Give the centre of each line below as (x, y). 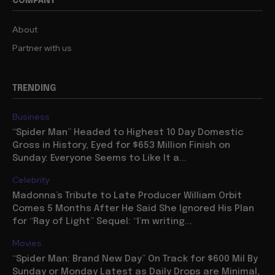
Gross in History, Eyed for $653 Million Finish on (121, 146)
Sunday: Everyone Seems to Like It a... (99, 159)
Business (31, 117)
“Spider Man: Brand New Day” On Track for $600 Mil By (135, 259)
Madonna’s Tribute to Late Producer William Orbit (127, 196)
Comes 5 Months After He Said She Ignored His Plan (133, 209)
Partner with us (42, 48)
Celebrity (31, 180)
